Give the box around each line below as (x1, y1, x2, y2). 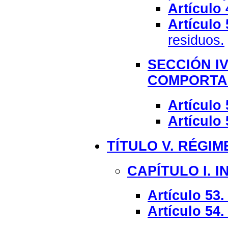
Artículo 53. (148, 188, 224, 204)
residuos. (168, 32, 224, 48)
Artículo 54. (148, 204, 224, 219)
